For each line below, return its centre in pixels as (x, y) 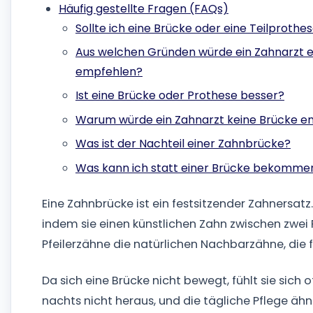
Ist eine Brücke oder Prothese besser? (180, 96)
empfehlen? (109, 71)
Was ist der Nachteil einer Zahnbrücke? (183, 144)
